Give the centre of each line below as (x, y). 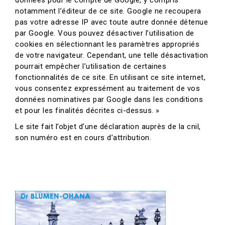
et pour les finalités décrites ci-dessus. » (87, 110)
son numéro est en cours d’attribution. (83, 138)
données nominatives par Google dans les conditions (109, 99)
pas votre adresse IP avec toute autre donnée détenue (111, 22)
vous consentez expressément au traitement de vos (107, 88)
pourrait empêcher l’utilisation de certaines (91, 66)
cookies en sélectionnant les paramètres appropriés (107, 44)
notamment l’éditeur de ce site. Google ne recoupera (108, 11)
